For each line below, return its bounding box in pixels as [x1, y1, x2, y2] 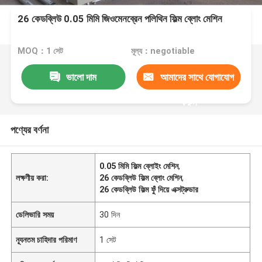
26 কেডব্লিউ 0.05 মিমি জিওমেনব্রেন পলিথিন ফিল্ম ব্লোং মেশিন [18, 13, 223, 25]
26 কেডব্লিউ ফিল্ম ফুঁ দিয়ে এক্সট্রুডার [99, 184, 199, 194]
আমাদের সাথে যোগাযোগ [160, 71, 234, 83]
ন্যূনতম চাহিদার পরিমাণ [16, 235, 77, 244]
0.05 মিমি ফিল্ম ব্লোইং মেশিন [99, 161, 179, 171]
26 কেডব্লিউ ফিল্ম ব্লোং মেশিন [99, 173, 182, 182]
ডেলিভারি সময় [16, 209, 54, 219]
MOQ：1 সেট [18, 46, 64, 56]
